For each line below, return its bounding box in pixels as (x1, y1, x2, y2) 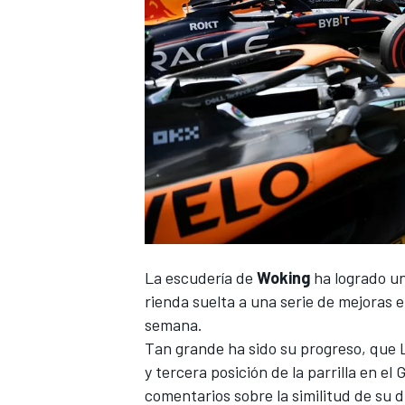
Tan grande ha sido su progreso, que (145, 337, 400, 358)
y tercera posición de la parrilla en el (145, 361, 396, 381)
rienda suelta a (145, 290, 250, 311)
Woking (257, 267, 310, 287)
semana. (145, 314, 202, 334)
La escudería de (145, 267, 257, 287)
